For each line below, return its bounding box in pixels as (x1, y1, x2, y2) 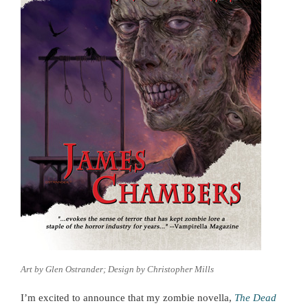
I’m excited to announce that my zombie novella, (21, 292, 234, 304)
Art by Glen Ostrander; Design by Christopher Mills (21, 263, 214, 274)
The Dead (234, 292, 276, 304)
